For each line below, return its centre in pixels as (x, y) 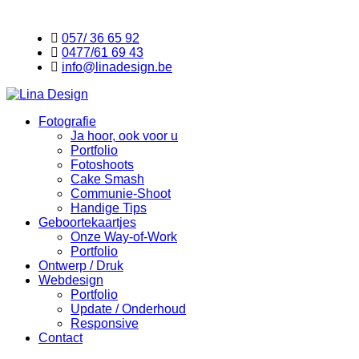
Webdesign (71, 280)
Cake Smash (107, 179)
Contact (61, 338)
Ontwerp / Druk (81, 266)
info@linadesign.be (117, 67)
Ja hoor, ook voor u (124, 136)
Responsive (105, 323)
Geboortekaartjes (87, 222)
